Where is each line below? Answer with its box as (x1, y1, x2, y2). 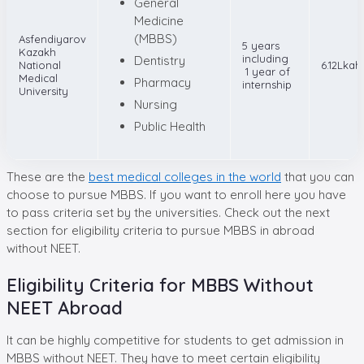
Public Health (134, 118, 206, 134)
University (19, 84, 68, 97)
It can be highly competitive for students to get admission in (6, 331, 344, 348)
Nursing (134, 96, 177, 112)
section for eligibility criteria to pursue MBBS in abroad (6, 222, 314, 238)
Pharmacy (134, 74, 191, 90)
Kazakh (19, 45, 56, 58)
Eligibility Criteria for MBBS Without (6, 273, 314, 297)
